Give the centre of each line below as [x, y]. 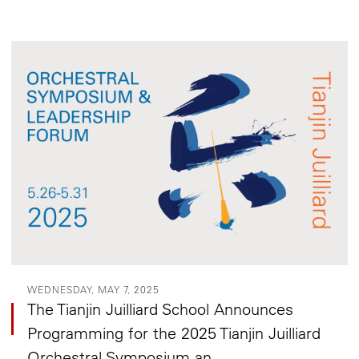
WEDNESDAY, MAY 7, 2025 [94, 289]
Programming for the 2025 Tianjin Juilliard [174, 333]
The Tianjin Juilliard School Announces [161, 309]
